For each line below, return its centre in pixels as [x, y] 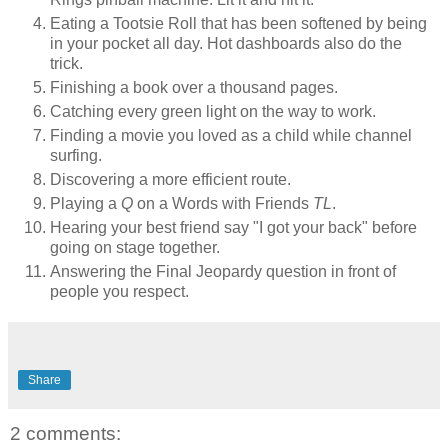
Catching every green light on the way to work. [213, 112]
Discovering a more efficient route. [172, 179]
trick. [68, 64]
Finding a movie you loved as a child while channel [231, 136]
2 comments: [65, 433]
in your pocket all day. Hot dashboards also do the [226, 44]
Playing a [85, 203]
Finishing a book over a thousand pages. [194, 88]
